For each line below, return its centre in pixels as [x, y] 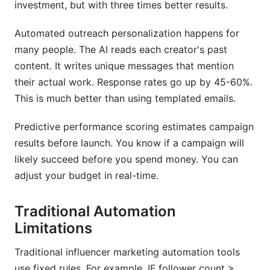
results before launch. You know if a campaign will [129, 143]
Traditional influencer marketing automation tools [127, 252]
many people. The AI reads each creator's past [121, 49]
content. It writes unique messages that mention [124, 66]
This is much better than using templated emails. [125, 98]
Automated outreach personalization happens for [127, 33]
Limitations [53, 228]
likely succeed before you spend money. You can [126, 159]
